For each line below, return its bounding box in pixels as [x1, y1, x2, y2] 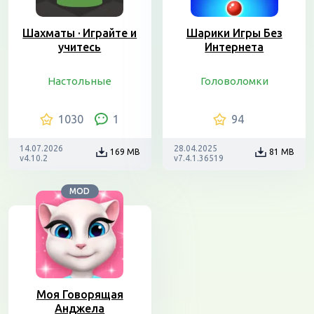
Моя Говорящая [36, 288, 123, 301]
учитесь [58, 41, 102, 53]
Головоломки [200, 75, 268, 87]
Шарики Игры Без [186, 27, 282, 39]
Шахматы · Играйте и [22, 27, 137, 39]
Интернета [205, 41, 264, 53]
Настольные [48, 75, 112, 87]
